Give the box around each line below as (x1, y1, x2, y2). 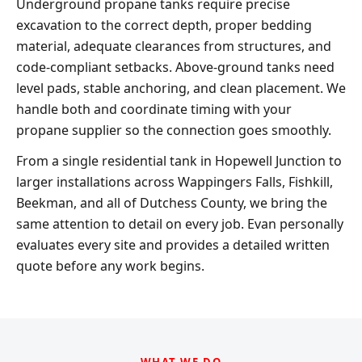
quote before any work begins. (16, 256, 204, 275)
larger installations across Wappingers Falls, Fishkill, (16, 172, 333, 191)
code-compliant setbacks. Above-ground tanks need (16, 57, 335, 76)
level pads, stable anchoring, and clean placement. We (16, 78, 346, 97)
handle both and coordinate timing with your (16, 99, 292, 118)
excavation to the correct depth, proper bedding (16, 15, 312, 34)
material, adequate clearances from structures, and (16, 36, 331, 55)
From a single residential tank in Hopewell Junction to (16, 151, 342, 170)
